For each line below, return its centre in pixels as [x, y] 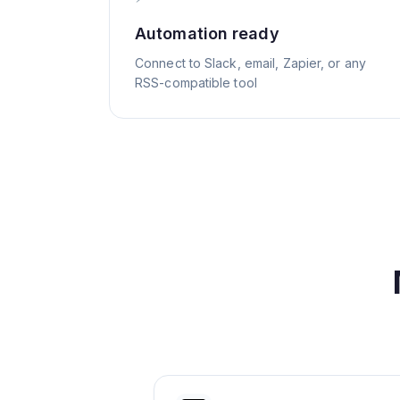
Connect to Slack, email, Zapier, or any [250, 63]
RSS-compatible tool [196, 83]
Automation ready [207, 33]
